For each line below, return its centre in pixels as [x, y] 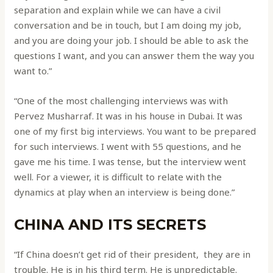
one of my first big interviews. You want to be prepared [135, 131]
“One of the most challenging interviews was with [121, 101]
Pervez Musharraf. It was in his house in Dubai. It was [129, 116]
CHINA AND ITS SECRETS [110, 225]
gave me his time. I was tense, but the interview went [130, 162]
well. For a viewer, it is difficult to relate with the [118, 177]
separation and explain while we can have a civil [118, 10]
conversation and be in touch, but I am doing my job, [128, 25]
